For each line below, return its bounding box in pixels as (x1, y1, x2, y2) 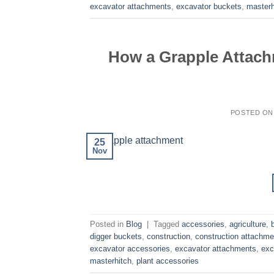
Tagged (154, 219, 182, 229)
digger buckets (90, 231, 142, 241)
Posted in (90, 219, 126, 229)
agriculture (229, 219, 266, 229)
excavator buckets (176, 2, 242, 12)
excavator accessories (90, 243, 170, 253)
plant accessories (136, 256, 199, 265)
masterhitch (90, 256, 131, 265)
